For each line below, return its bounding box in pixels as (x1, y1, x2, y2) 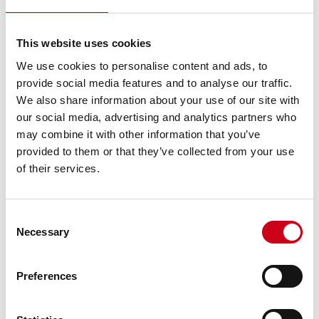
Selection (5, 228, 48, 241)
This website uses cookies (16, 37, 152, 49)
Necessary (16, 225, 69, 238)
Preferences (16, 269, 78, 282)
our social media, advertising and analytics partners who (16, 110, 296, 123)
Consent (5, 211, 45, 224)
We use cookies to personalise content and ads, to (16, 59, 268, 72)
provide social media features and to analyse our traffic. (16, 76, 293, 89)
